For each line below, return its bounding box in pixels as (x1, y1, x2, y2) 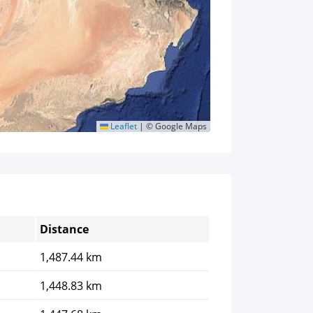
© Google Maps (144, 120, 207, 133)
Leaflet (108, 120, 137, 133)
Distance (40, 221, 89, 238)
